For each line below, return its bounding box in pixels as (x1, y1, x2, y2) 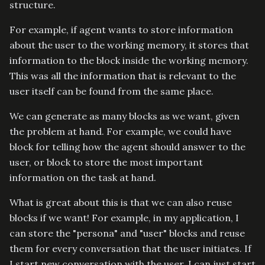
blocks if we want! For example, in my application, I (9, 211, 239, 224)
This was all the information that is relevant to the (9, 69, 236, 82)
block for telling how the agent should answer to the (9, 140, 245, 153)
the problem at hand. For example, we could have (9, 125, 231, 137)
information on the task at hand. (9, 171, 156, 183)
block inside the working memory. (96, 54, 248, 66)
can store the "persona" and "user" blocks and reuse (9, 227, 245, 239)
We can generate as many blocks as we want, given (9, 109, 240, 122)
